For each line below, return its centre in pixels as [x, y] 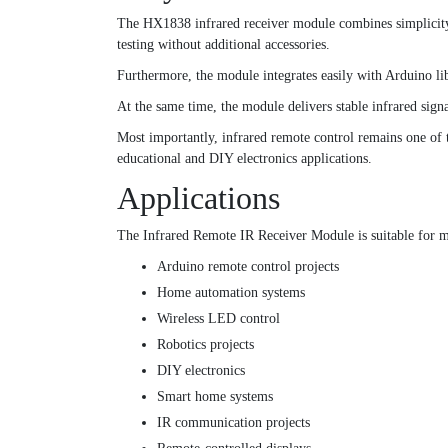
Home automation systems [231, 292]
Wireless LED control [218, 318]
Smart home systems [215, 396]
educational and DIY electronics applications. [244, 158]
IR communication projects [233, 422]
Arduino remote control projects [248, 266]
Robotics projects [205, 344]
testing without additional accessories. [223, 44]
